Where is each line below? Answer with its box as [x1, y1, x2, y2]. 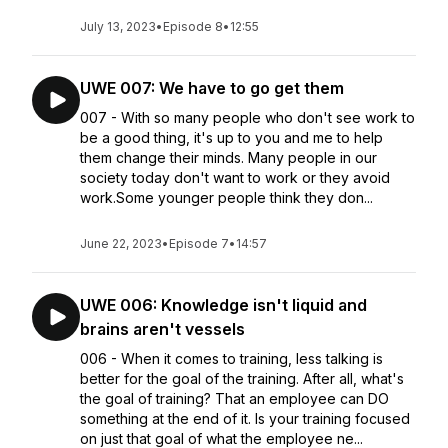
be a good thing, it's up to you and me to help [80, 129, 383, 146]
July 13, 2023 [80, 19, 156, 34]
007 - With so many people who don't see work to [80, 109, 415, 126]
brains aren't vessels [80, 319, 245, 339]
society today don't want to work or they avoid [80, 169, 390, 186]
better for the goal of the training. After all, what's [80, 370, 404, 387]
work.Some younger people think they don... [80, 189, 373, 206]
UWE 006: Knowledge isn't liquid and [80, 295, 367, 315]
